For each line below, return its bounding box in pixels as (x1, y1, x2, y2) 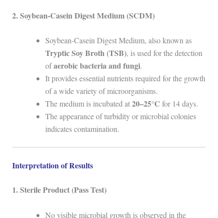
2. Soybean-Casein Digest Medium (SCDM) (12, 9, 155, 21)
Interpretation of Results (12, 160, 93, 171)
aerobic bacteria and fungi (53, 60, 140, 72)
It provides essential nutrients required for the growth (45, 73, 205, 84)
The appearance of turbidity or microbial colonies (45, 111, 196, 122)
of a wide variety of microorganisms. (45, 86, 158, 96)
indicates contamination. (45, 124, 119, 134)
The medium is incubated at (45, 98, 132, 109)
